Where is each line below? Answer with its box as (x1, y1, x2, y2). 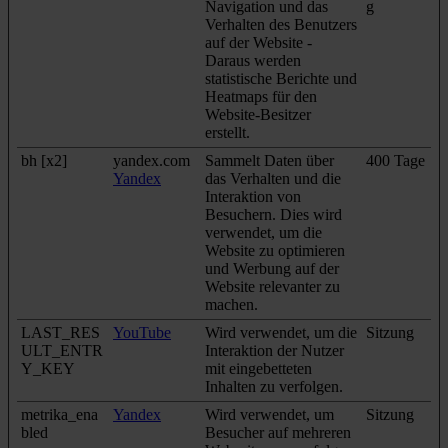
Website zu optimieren (205, 241, 345, 259)
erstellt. (205, 123, 250, 141)
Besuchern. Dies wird (205, 205, 342, 223)
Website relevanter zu (205, 277, 340, 295)
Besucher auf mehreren (205, 423, 351, 441)
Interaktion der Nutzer (205, 341, 344, 359)
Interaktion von (205, 187, 301, 205)
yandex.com (113, 151, 190, 169)
